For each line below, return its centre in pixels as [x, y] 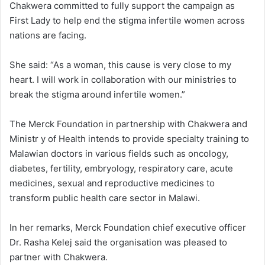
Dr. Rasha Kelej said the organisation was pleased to [118, 242]
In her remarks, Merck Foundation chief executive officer [128, 227]
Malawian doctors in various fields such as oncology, [119, 153]
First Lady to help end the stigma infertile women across [127, 20]
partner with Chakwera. [59, 257]
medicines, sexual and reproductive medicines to [112, 183]
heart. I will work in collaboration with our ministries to [123, 79]
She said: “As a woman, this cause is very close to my [120, 64]
